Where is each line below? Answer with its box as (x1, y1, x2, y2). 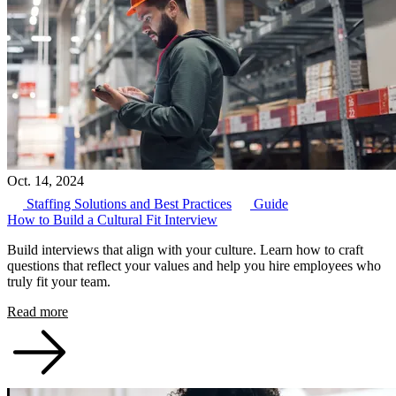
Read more (7, 304, 68, 320)
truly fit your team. (7, 274, 110, 290)
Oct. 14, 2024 (7, 173, 84, 189)
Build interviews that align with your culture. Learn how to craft (7, 242, 363, 258)
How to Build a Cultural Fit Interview (7, 212, 217, 228)
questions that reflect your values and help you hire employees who (7, 258, 381, 274)
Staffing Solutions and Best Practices (23, 196, 232, 212)
